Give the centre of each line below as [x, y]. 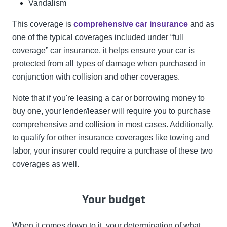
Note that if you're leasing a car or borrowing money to [108, 98]
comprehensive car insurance [131, 24]
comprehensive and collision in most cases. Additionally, [113, 125]
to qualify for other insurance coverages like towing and [111, 138]
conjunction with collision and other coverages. [96, 77]
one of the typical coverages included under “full [98, 37]
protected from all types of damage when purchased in [109, 64]
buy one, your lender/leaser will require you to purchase [111, 111]
